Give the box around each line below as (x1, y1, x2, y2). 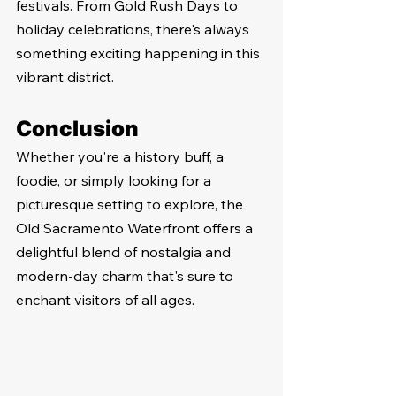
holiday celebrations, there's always (16, 19, 253, 38)
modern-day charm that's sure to (16, 266, 237, 285)
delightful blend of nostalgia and (16, 242, 234, 261)
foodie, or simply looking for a (16, 171, 215, 189)
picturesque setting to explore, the (16, 194, 247, 213)
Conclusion (16, 115, 139, 141)
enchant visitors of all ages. (16, 290, 194, 308)
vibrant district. (16, 67, 114, 86)
